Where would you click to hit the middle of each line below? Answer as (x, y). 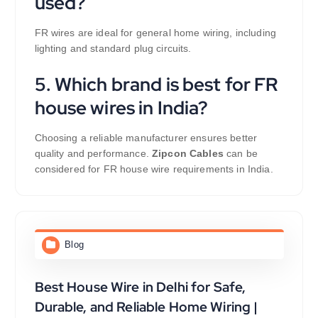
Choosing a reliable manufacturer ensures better (146, 137)
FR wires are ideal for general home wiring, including (155, 32)
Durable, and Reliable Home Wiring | (146, 306)
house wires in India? (121, 107)
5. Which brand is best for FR (156, 84)
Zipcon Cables (188, 153)
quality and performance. (93, 153)
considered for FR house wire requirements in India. (154, 169)
